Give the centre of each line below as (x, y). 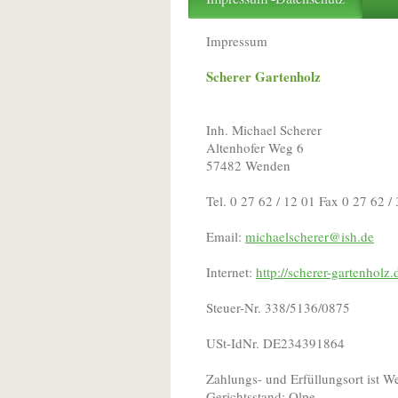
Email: (226, 236)
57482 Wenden (248, 165)
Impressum (237, 40)
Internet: (231, 271)
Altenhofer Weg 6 (255, 147)
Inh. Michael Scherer (264, 129)
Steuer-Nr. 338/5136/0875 (278, 307)
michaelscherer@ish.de (310, 236)
